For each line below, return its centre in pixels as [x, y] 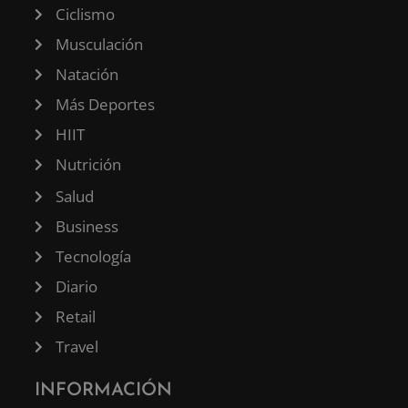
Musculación [99, 45]
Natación [87, 75]
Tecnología [93, 257]
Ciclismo [85, 15]
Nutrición [88, 165]
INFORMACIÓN [103, 391]
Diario [76, 287]
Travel [76, 347]
